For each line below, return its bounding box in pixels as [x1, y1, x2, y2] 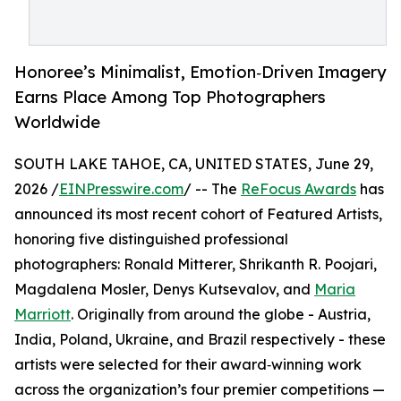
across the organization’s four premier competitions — [14, 380, 385, 399]
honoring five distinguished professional [14, 230, 288, 249]
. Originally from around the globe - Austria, [71, 305, 371, 324]
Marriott [14, 305, 71, 324]
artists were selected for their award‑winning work [14, 355, 362, 374]
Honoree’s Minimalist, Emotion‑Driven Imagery [14, 62, 387, 82]
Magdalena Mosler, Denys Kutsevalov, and [14, 280, 314, 299]
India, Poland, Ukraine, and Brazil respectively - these [14, 330, 386, 349]
